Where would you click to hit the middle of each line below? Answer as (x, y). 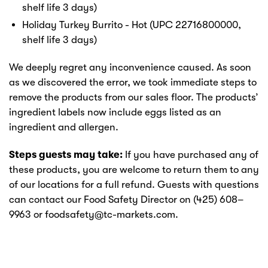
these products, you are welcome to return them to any (134, 170)
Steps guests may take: (66, 155)
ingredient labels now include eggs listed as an (115, 112)
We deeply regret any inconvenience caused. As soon (130, 67)
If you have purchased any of (191, 155)
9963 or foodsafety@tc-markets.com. (94, 215)
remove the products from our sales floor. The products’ (134, 97)
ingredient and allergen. (64, 127)
